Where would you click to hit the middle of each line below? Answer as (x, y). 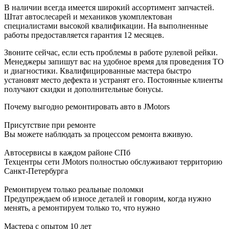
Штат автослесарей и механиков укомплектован (88, 17)
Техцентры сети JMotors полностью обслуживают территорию (113, 162)
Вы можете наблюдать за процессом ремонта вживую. (98, 134)
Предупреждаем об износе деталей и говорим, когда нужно (108, 199)
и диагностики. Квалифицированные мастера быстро (98, 71)
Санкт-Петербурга (36, 171)
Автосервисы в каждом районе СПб (67, 153)
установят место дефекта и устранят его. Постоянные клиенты (113, 80)
